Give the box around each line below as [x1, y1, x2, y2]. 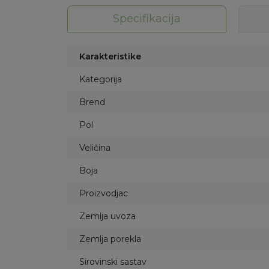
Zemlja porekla [79, 234, 141, 244]
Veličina [79, 142, 110, 153]
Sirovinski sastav [79, 256, 147, 267]
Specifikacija [113, 12, 181, 25]
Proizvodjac [79, 188, 128, 199]
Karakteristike [79, 51, 141, 62]
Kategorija [79, 74, 122, 85]
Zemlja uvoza [79, 211, 136, 222]
